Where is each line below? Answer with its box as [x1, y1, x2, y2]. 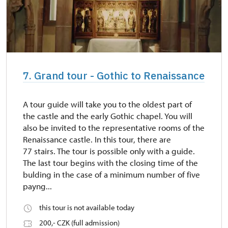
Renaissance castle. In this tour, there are [23, 134, 171, 145]
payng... [23, 181, 52, 192]
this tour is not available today [39, 203, 134, 213]
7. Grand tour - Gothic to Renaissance [23, 69, 205, 83]
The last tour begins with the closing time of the [23, 157, 198, 168]
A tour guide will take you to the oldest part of [23, 99, 192, 110]
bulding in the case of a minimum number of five [23, 169, 200, 180]
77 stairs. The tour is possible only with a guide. [23, 146, 195, 157]
